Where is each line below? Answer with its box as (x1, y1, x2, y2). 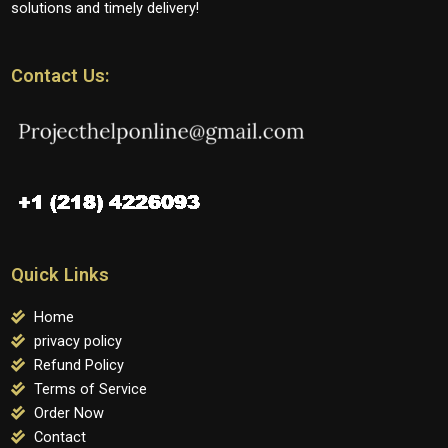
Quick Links (11, 264, 109, 286)
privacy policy (33, 332, 122, 351)
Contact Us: (11, 65, 110, 87)
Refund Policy (33, 356, 124, 375)
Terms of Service (33, 380, 147, 399)
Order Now (33, 404, 104, 423)
